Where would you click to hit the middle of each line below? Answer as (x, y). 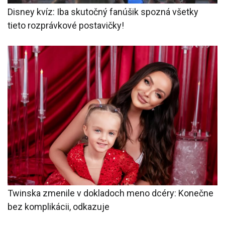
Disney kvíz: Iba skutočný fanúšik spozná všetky (103, 12)
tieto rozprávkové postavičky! (66, 25)
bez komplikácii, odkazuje (59, 207)
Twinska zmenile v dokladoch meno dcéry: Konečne (110, 193)
